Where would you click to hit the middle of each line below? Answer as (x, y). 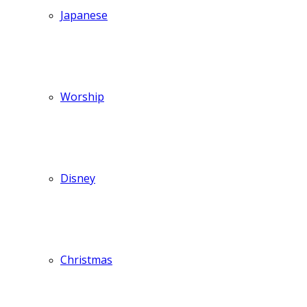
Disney (78, 178)
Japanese (84, 15)
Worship (82, 97)
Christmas (86, 260)
